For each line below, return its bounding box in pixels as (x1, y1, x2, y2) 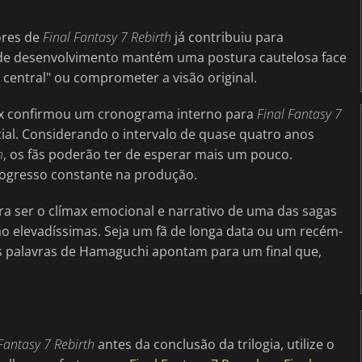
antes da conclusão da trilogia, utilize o (95, 335, 335, 354)
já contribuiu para (171, 28, 284, 47)
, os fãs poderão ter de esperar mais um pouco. (3, 145, 293, 164)
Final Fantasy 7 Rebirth (43, 28, 171, 47)
